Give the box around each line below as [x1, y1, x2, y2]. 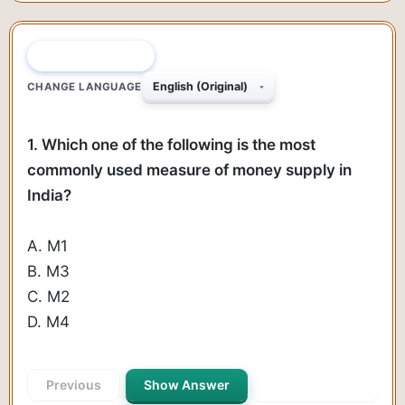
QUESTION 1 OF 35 [38, 48, 144, 62]
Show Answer [143, 376, 230, 392]
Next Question [271, 376, 359, 392]
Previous [46, 376, 101, 392]
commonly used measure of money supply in [27, 160, 352, 179]
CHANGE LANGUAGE [27, 80, 142, 93]
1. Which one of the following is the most [27, 135, 316, 154]
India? [27, 185, 71, 204]
